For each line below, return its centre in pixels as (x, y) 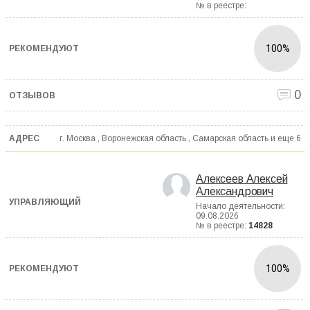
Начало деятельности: (240, 207)
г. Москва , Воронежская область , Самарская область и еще (177, 138)
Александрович (235, 192)
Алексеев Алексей (242, 179)
